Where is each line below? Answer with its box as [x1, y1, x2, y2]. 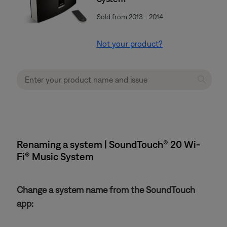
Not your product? [96, 39, 163, 48]
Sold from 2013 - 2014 [96, 13, 163, 21]
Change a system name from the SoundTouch [17, 184, 195, 195]
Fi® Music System [17, 150, 94, 162]
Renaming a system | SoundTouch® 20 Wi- [17, 138, 200, 150]
